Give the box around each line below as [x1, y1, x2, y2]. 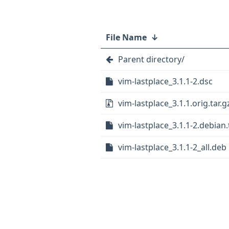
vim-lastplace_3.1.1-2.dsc [118, 76, 213, 87]
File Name [106, 32, 147, 43]
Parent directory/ [118, 54, 185, 65]
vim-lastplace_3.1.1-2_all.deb [118, 142, 226, 153]
